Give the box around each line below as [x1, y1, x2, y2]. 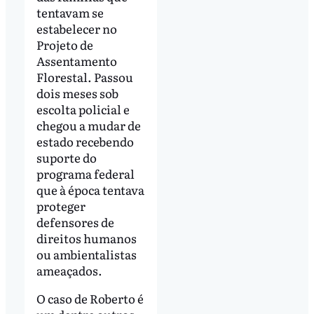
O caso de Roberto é [36, 289, 144, 308]
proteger [36, 197, 86, 215]
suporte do [36, 149, 97, 167]
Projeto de [36, 36, 93, 54]
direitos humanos [36, 229, 137, 247]
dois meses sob [36, 84, 118, 102]
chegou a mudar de [36, 116, 141, 135]
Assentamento [36, 52, 117, 70]
